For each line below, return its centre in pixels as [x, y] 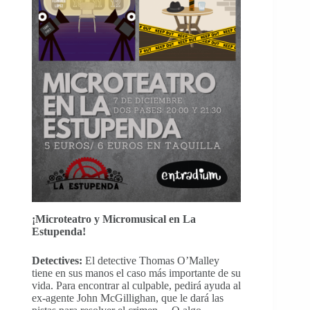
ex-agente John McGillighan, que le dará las [128, 298]
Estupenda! [59, 231]
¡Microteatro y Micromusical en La [114, 219]
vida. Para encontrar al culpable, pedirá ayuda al [136, 285]
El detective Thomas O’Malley [151, 261]
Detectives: [57, 261]
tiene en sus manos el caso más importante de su [136, 273]
